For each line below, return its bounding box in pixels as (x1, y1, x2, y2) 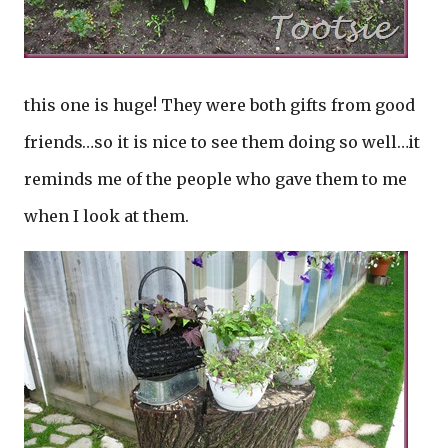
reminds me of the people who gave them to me (24, 169, 407, 189)
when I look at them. (24, 206, 189, 226)
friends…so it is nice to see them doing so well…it (24, 132, 420, 152)
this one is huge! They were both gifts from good (24, 95, 415, 115)
